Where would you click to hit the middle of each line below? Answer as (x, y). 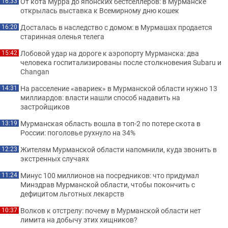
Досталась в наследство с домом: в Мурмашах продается (116, 27)
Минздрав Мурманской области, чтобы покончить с (108, 184)
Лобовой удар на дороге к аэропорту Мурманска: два (110, 53)
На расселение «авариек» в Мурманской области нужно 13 (119, 88)
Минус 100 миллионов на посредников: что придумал (110, 175)
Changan (35, 72)
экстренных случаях (55, 159)
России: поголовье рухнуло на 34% (78, 133)
